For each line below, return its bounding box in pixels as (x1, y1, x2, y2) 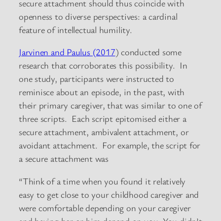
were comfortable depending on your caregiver (19, 201, 191, 214)
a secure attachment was (19, 152, 109, 165)
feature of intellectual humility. (19, 23, 132, 36)
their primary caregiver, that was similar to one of (19, 99, 202, 111)
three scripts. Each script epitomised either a (19, 112, 186, 125)
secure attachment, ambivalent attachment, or (19, 126, 189, 138)
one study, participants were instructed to (19, 73, 174, 85)
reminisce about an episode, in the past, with (19, 86, 185, 98)
